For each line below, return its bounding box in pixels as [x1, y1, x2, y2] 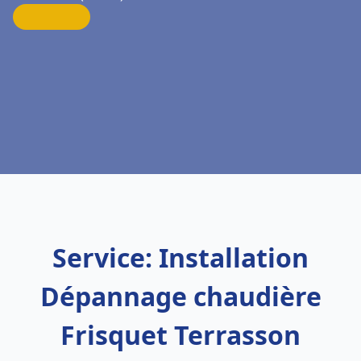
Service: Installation [52, 240, 309, 275]
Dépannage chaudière [39, 279, 322, 313]
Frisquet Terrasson [60, 317, 301, 352]
